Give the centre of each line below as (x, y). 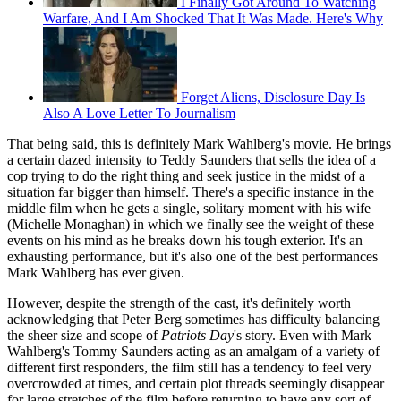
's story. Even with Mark (303, 335)
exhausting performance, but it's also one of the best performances (192, 256)
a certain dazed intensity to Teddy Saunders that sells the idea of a (192, 159)
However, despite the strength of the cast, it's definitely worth (179, 303)
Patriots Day (197, 335)
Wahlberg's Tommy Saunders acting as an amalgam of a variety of (193, 351)
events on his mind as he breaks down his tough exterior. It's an (185, 240)
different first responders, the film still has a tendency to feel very (189, 367)
